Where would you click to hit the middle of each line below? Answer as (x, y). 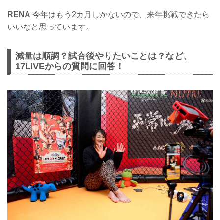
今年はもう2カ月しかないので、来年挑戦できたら (120, 15)
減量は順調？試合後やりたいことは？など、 (104, 56)
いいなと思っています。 (51, 27)
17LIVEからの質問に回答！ (70, 67)
